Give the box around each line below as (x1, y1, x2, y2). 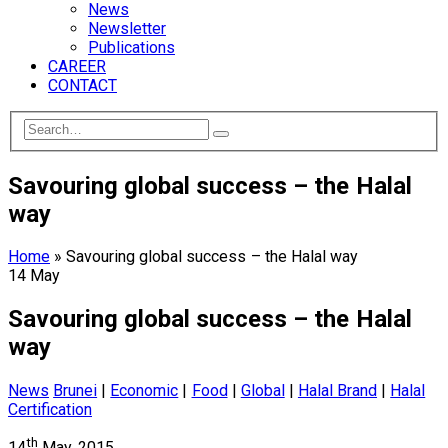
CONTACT (48, 76, 117, 95)
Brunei (53, 381, 98, 401)
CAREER (48, 57, 106, 76)
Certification (8, 400, 92, 420)
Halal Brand (297, 381, 378, 401)
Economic (110, 381, 179, 401)
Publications (88, 38, 175, 57)
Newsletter (88, 19, 166, 38)
